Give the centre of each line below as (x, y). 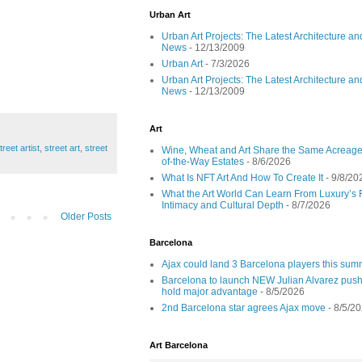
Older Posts (86, 216)
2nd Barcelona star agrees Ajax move (244, 308)
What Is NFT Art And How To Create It (242, 178)
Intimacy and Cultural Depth (223, 205)
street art (62, 147)
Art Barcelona (179, 345)
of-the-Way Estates (203, 162)
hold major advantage (210, 292)
